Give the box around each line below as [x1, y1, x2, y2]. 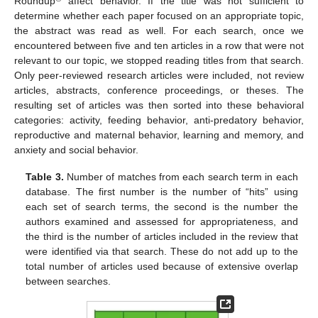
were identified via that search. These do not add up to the [26, 245, 298, 257]
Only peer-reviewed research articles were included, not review [14, 69, 304, 81]
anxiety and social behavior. [14, 143, 138, 155]
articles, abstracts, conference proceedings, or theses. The [14, 84, 304, 96]
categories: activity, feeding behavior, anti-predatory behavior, [14, 114, 304, 126]
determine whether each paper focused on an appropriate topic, [14, 9, 304, 21]
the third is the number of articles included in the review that [26, 230, 298, 242]
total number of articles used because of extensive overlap [26, 260, 298, 272]
